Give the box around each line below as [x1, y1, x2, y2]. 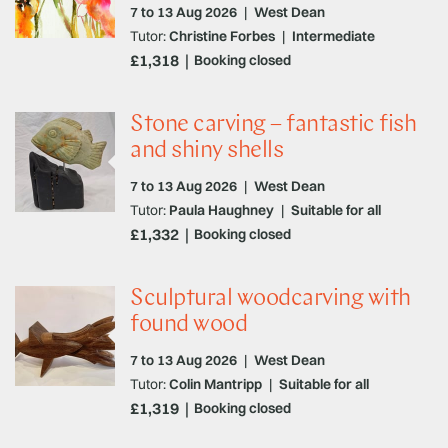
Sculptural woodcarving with [130, 286, 411, 311]
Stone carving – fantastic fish [130, 112, 416, 137]
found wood [130, 312, 247, 337]
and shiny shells [130, 138, 283, 163]
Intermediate [292, 26, 375, 45]
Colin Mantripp [169, 374, 262, 393]
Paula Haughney [169, 200, 274, 219]
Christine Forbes [169, 26, 275, 45]
